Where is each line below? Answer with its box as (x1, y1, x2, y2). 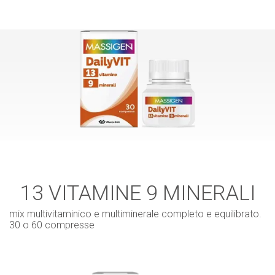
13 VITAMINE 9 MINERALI (20, 180, 255, 206)
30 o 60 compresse (9, 219, 95, 231)
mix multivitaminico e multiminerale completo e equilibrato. (9, 208, 261, 220)
